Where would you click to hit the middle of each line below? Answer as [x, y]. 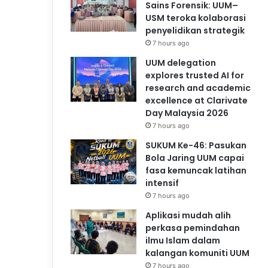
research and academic [198, 88]
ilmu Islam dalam [183, 240]
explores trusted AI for [195, 75]
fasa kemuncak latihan [196, 170]
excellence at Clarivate [197, 100]
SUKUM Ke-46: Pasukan [196, 145]
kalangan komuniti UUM [197, 253]
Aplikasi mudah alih [188, 215]
